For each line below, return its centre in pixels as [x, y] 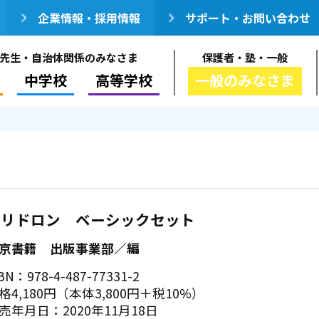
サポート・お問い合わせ [248, 18]
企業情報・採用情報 [89, 18]
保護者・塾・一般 [245, 57]
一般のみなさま [245, 80]
